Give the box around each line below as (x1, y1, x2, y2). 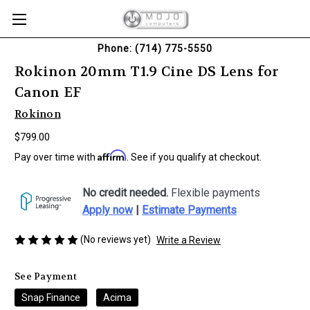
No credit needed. (82, 185, 168, 199)
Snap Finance (21, 291, 80, 303)
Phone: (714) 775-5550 (98, 43, 212, 54)
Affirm (98, 149, 127, 161)
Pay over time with (15, 151, 98, 163)
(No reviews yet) (80, 233, 151, 245)
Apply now (82, 203, 133, 217)
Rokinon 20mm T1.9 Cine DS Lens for (15, 63, 280, 81)
